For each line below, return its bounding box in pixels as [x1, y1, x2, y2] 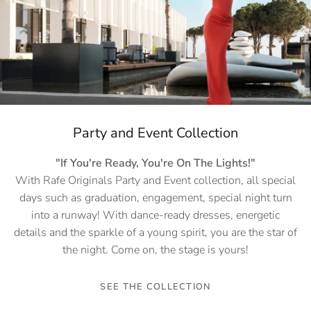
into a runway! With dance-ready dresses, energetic [31, 208, 280, 224]
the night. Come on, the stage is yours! [62, 242, 249, 258]
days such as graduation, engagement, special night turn [19, 190, 292, 206]
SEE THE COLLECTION [100, 280, 211, 294]
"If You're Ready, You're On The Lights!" [56, 155, 255, 171]
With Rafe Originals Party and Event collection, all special [15, 173, 296, 189]
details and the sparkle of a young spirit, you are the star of [14, 225, 297, 241]
